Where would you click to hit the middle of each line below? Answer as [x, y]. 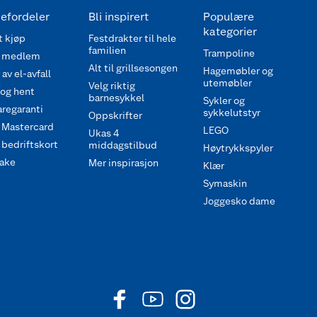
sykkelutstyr [231, 113]
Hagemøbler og [238, 71]
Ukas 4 [104, 133]
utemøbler [227, 83]
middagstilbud [123, 145]
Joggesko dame [239, 201]
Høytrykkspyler [238, 148]
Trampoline [229, 53]
